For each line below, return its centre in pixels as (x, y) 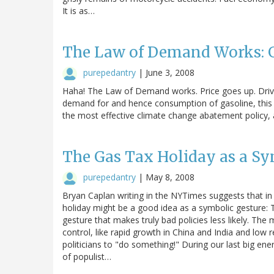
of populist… (87, 256)
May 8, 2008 (170, 177)
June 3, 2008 (170, 72)
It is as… (79, 10)
